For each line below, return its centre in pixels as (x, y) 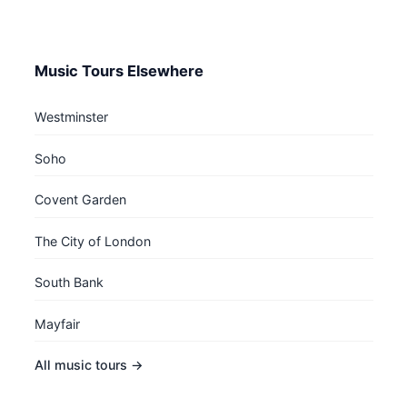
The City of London (92, 241)
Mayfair (57, 323)
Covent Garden (80, 200)
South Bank (69, 283)
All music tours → (89, 365)
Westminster (71, 117)
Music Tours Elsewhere (119, 71)
